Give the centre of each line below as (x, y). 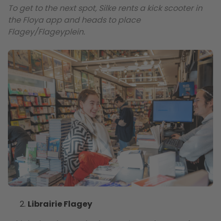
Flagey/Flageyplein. (46, 32)
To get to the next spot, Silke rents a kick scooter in (105, 8)
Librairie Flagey (60, 204)
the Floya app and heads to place (74, 20)
